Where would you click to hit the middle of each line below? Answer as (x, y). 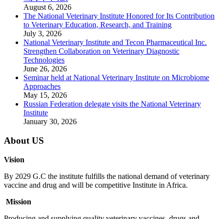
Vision (14, 159)
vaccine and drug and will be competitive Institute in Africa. (96, 185)
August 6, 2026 (47, 7)
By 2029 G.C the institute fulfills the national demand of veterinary (107, 176)
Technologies (44, 60)
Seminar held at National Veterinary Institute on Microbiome (116, 78)
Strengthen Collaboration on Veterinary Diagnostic (101, 51)
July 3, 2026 (43, 34)
